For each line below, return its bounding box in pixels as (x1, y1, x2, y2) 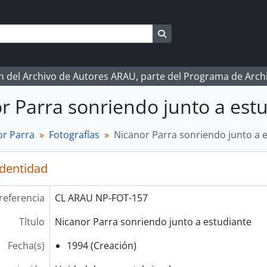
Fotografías (49, 128, 100, 141)
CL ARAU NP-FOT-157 (54, 191, 148, 204)
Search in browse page (165, 27, 257, 39)
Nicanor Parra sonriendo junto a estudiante (54, 215, 252, 228)
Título (18, 215, 45, 228)
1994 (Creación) (66, 239, 136, 252)
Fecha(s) (7, 239, 45, 252)
